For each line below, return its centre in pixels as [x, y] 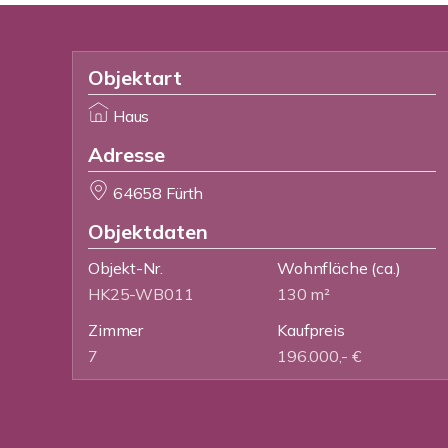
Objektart [135, 77]
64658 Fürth [158, 193]
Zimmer [116, 330]
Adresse [126, 154]
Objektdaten [148, 231]
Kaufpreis [311, 330]
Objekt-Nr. [125, 268]
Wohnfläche [322, 268]
